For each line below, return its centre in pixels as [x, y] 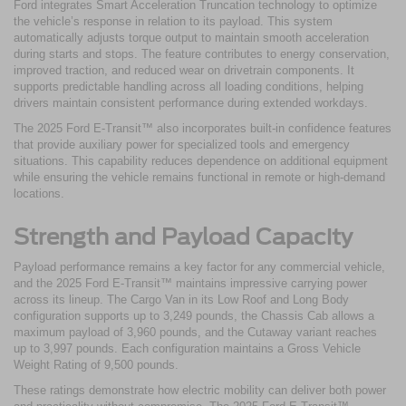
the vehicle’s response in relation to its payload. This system [173, 21]
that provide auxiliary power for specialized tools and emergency [182, 144]
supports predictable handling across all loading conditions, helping [188, 86]
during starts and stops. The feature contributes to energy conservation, [202, 53]
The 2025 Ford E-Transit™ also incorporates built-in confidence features [203, 128]
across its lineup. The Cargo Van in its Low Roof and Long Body [181, 299]
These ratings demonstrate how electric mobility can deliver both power [200, 390]
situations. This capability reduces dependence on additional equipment [201, 160]
